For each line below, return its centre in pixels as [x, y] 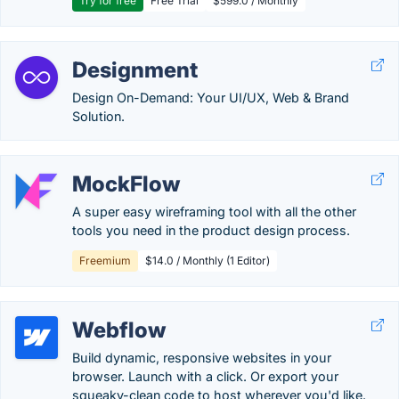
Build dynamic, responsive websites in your [202, 358]
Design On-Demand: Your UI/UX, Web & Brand [211, 98]
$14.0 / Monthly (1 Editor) [208, 261]
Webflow [119, 330]
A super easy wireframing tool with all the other [214, 212]
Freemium [105, 261]
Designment [135, 70]
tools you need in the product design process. [211, 230]
